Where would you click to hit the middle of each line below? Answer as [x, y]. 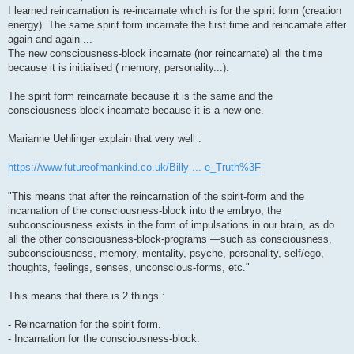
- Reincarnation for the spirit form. [85, 325]
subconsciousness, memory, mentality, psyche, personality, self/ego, [166, 254]
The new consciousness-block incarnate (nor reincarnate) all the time [165, 54]
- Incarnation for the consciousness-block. [104, 339]
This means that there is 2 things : [87, 296]
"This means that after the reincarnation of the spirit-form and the [156, 197]
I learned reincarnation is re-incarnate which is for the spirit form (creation [175, 11]
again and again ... [50, 40]
